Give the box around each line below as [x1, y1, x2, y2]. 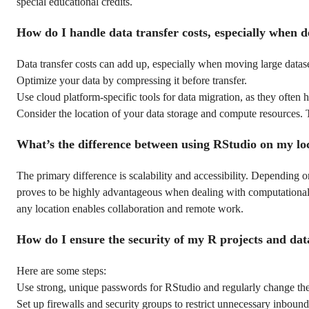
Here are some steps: [17, 264, 106, 277]
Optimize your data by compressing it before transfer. [17, 74, 247, 86]
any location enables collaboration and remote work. [17, 202, 243, 215]
